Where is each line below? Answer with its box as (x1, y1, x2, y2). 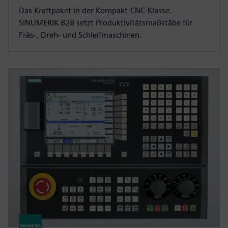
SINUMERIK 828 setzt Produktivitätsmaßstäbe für (19, 18, 193, 28)
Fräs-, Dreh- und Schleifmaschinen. (19, 30, 142, 40)
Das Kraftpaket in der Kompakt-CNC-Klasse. (19, 6, 172, 16)
